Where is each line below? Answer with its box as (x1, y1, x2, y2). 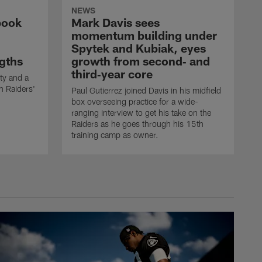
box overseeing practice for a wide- (71, 96, 198, 107)
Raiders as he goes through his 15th (71, 119, 204, 129)
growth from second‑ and (71, 54, 210, 68)
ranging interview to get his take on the (71, 108, 211, 118)
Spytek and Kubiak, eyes (71, 41, 206, 56)
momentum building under (71, 28, 217, 43)
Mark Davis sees (71, 15, 160, 30)
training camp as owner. (71, 130, 158, 140)
